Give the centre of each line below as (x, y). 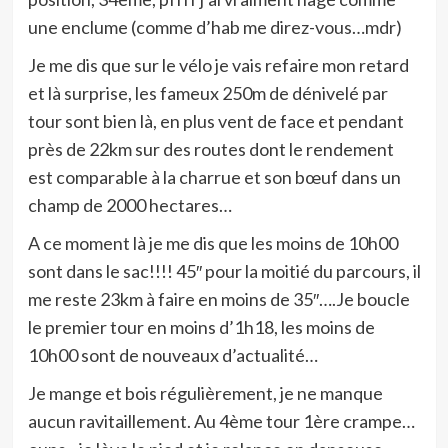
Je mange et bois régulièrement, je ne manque (205, 393)
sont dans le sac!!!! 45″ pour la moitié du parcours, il (224, 271)
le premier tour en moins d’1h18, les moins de (201, 327)
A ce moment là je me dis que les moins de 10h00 (212, 243)
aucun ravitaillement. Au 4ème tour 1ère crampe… (221, 421)
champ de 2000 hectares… (129, 205)
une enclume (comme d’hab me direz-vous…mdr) (214, 27)
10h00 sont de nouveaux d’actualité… (172, 355)
